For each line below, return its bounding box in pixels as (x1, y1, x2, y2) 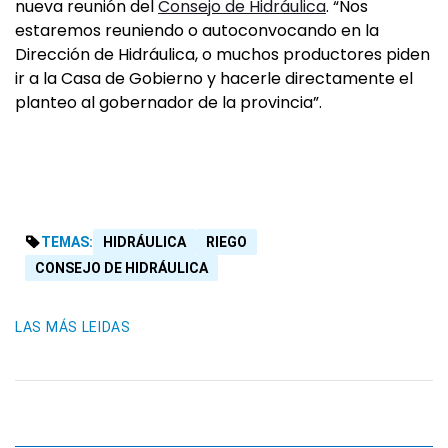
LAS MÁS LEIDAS (15, 319, 131, 336)
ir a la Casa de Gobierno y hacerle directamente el (15, 67, 413, 91)
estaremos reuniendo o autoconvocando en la (15, 19, 379, 43)
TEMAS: (41, 234, 93, 251)
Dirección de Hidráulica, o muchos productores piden (15, 43, 430, 67)
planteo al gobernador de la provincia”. (15, 91, 322, 115)
